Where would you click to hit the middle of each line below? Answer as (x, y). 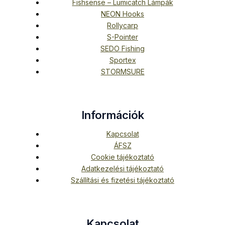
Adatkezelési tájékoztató (123, 169)
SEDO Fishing (123, 49)
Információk (113, 115)
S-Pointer (123, 37)
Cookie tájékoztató (123, 157)
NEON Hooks (123, 14)
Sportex (123, 60)
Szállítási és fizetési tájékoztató (123, 180)
